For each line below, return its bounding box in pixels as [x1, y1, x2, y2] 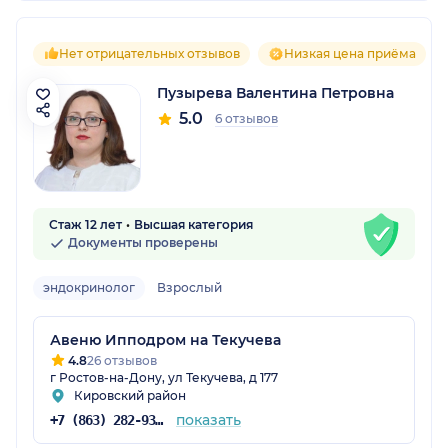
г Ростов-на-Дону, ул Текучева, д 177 [50, 370, 278, 386]
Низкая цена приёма [284, 46, 416, 62]
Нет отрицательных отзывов [59, 46, 240, 62]
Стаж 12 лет [49, 217, 122, 233]
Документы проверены [65, 235, 218, 251]
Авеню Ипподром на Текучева [50, 331, 281, 350]
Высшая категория [134, 217, 253, 233]
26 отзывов [87, 353, 157, 369]
